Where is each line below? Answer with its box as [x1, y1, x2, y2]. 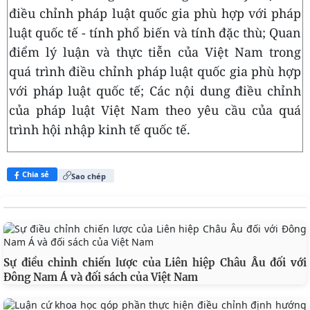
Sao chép [71, 170, 106, 181]
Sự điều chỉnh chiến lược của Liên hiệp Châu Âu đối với [3, 256, 307, 269]
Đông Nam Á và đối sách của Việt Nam [3, 271, 198, 284]
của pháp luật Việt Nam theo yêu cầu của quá [9, 102, 301, 118]
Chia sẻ [22, 169, 49, 179]
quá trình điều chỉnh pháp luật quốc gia [9, 63, 248, 80]
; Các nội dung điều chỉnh [140, 82, 302, 99]
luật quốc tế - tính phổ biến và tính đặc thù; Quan [9, 24, 301, 41]
